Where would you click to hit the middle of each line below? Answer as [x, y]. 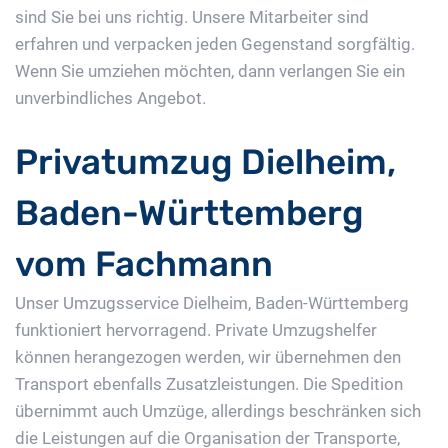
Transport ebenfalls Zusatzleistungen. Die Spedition [209, 384]
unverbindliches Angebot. [110, 98]
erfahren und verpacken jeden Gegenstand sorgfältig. [215, 44]
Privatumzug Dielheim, [205, 162]
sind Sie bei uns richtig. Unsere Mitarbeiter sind [192, 17]
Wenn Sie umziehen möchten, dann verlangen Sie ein [210, 71]
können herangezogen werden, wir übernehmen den [208, 357]
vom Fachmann [144, 264]
